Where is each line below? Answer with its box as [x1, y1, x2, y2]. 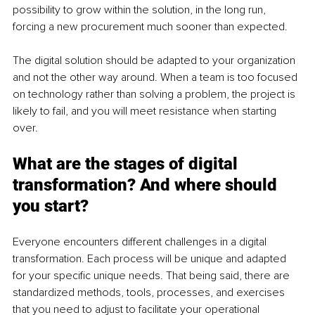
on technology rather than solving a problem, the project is [13, 86, 298, 101]
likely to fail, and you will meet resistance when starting [13, 103, 279, 118]
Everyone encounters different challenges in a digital [13, 234, 269, 249]
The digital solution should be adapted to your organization [13, 53, 298, 67]
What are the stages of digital [13, 153, 242, 174]
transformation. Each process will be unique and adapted [13, 251, 289, 266]
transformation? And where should [13, 174, 281, 195]
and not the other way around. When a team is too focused [13, 70, 300, 84]
